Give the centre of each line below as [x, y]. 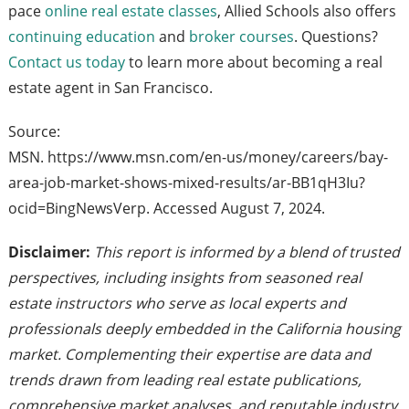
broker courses [241, 37]
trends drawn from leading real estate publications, [184, 380]
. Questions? [336, 37]
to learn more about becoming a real [253, 63]
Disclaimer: [51, 252]
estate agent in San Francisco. [110, 88]
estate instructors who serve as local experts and [177, 304]
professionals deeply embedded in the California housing [204, 329]
